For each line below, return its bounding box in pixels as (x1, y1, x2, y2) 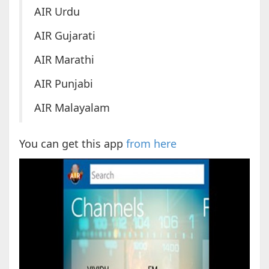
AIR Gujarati (34, 28, 95, 43)
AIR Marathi (34, 52, 94, 67)
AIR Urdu (34, 4, 80, 19)
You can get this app (19, 136, 126, 151)
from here (125, 136, 177, 151)
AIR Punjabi (34, 76, 93, 91)
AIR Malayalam (34, 100, 110, 115)
